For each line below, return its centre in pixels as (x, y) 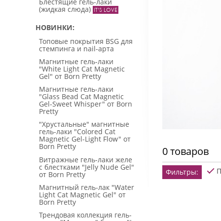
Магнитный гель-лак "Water (87, 187)
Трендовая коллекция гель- (85, 215)
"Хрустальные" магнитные (84, 124)
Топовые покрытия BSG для (86, 41)
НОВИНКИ (54, 28)
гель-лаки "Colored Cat (77, 132)
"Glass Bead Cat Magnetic (81, 97)
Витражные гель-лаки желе (86, 159)
